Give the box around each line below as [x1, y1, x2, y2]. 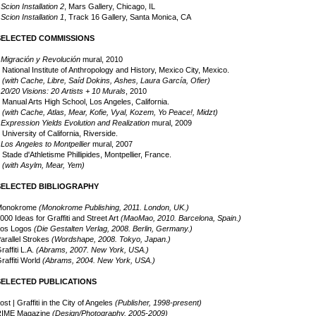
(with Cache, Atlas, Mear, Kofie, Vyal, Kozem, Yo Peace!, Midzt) [2, 108, 218, 116]
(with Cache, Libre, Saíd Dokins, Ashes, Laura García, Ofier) [2, 76, 210, 85]
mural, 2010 [80, 55, 123, 63]
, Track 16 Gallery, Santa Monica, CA [64, 13, 191, 21]
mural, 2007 [90, 140, 133, 148]
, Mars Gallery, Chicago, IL [64, 2, 155, 11]
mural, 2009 [150, 119, 192, 127]
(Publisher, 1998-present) [115, 298, 202, 307]
